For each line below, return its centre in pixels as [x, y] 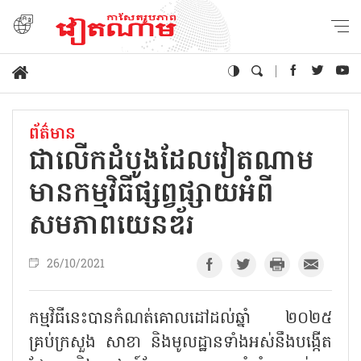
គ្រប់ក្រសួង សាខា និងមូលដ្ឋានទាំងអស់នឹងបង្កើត [180, 343]
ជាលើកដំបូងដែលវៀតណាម [172, 162]
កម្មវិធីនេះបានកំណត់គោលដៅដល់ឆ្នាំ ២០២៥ [180, 319]
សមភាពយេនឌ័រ [112, 227]
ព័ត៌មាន [52, 134]
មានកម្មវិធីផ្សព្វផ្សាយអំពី [151, 195]
